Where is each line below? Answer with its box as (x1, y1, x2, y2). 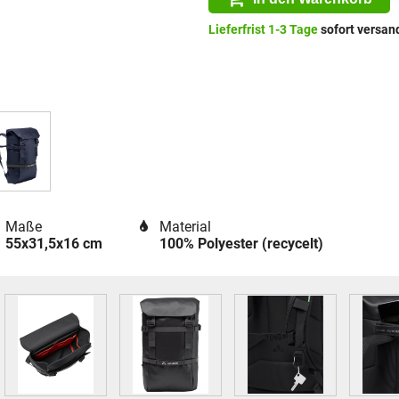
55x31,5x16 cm (4, 235, 102, 252)
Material (159, 218, 211, 235)
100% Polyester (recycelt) (159, 235, 323, 252)
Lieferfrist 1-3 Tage (208, 22, 318, 37)
